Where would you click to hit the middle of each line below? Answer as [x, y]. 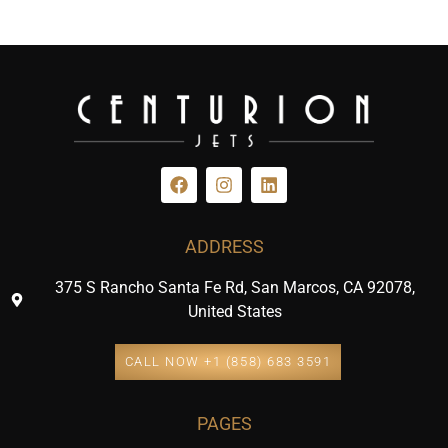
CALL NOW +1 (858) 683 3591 [228, 361]
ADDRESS [224, 246]
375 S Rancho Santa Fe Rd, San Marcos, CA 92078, [235, 287]
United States [235, 311]
